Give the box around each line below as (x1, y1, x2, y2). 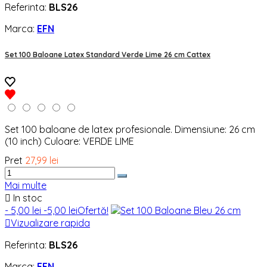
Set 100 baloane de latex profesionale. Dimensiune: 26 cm (5, 123, 255, 136)
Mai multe (5, 179, 46, 192)
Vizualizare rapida (11, 217, 90, 229)
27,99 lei (25, 154, 58, 167)
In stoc (11, 192, 42, 204)
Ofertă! (77, 204, 108, 217)
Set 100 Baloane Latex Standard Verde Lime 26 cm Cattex (5, 49, 210, 59)
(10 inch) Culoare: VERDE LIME (5, 135, 134, 148)
